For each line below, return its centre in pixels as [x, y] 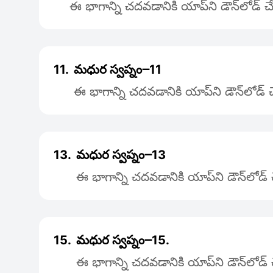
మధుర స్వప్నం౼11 [118, 69]
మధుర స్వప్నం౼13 [121, 155]
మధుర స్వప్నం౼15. [123, 240]
